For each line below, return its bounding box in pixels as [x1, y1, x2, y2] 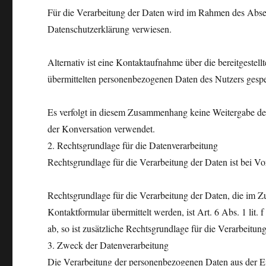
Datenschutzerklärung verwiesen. [47, 23, 172, 35]
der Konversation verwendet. [47, 122, 156, 135]
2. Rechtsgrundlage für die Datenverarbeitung [47, 139, 218, 151]
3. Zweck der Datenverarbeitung [47, 239, 169, 251]
